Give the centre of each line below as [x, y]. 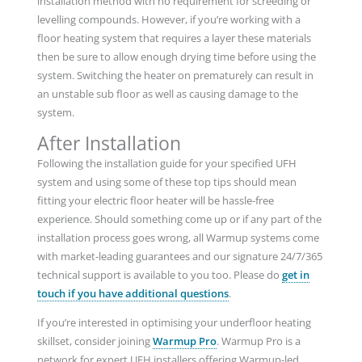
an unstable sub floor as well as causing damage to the [167, 94]
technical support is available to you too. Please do [159, 275]
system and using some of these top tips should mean [166, 182]
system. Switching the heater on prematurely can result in [175, 76]
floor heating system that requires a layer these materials [174, 38]
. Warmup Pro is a [258, 341]
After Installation [109, 143]
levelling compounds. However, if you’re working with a [168, 20]
